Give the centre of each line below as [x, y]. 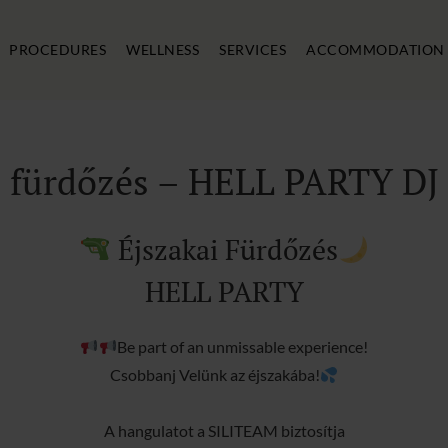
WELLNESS [162, 49]
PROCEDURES [57, 49]
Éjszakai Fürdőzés [227, 249]
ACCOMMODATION [375, 49]
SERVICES [252, 49]
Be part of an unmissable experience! [242, 346]
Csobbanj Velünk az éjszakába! [214, 374]
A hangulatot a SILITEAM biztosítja [224, 430]
